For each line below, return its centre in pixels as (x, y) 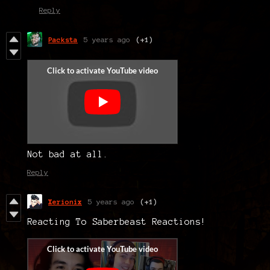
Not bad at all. (68, 154)
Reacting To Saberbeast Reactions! (117, 221)
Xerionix (65, 201)
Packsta (63, 39)
